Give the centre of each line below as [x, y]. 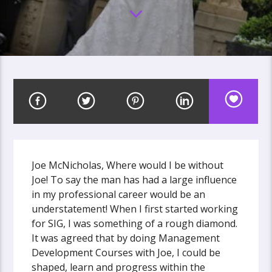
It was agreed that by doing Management [126, 238]
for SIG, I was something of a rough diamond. [135, 223]
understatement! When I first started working [135, 209]
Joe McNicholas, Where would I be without [128, 165]
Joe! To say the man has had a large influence [134, 179]
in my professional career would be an [119, 194]
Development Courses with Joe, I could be [126, 252]
